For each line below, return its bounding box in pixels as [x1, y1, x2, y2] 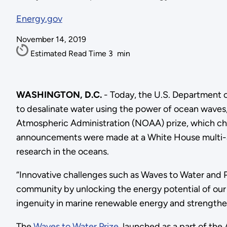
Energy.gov [16, 13, 62, 25]
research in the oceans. [16, 145, 109, 157]
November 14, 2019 [16, 34, 86, 45]
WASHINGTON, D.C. [16, 89, 102, 100]
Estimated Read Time [30, 49, 108, 59]
